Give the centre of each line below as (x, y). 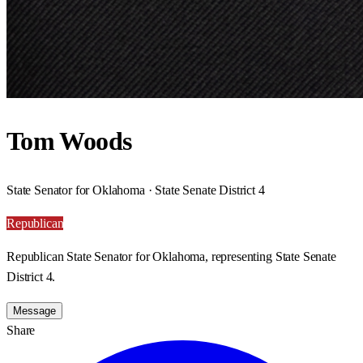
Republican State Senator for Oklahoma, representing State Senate (171, 256)
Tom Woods (69, 141)
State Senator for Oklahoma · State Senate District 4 (136, 190)
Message (34, 310)
